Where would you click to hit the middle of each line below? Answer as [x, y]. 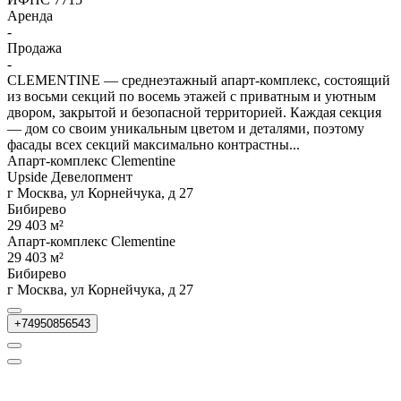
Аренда [30, 15]
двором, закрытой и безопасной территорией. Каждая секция [194, 112]
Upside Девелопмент [70, 176]
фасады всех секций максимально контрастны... [154, 144]
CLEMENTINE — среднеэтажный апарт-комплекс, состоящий [199, 80]
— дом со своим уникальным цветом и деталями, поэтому [186, 128]
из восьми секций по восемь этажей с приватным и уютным [192, 96]
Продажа [34, 47]
